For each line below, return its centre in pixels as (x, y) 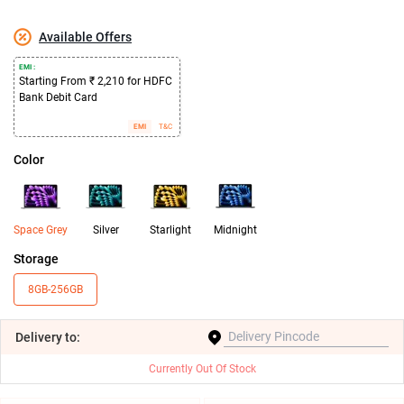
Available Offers (85, 37)
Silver (106, 230)
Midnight (235, 230)
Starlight (170, 230)
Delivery (40, 337)
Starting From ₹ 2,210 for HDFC (96, 81)
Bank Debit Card (58, 97)
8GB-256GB (55, 289)
